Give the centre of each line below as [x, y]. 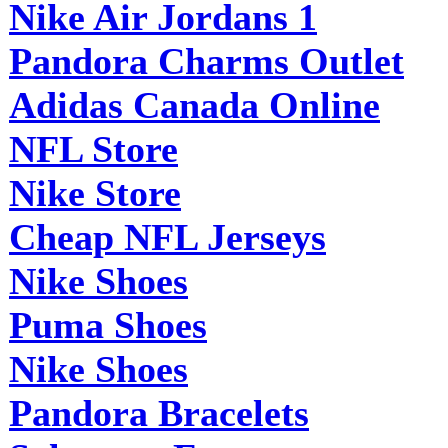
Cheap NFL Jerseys [167, 236]
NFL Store [93, 148]
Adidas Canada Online [194, 104]
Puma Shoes [108, 324]
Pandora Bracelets [159, 412]
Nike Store [95, 192]
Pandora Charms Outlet [206, 60]
